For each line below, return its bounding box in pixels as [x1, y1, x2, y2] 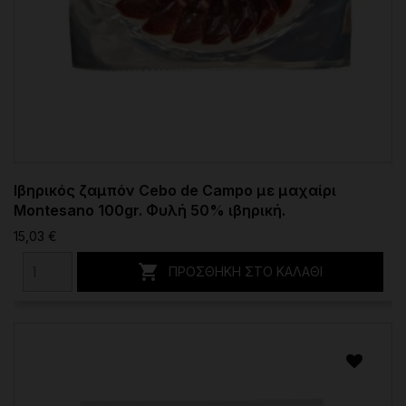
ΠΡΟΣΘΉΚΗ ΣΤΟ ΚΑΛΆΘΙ [169, 264, 323, 280]
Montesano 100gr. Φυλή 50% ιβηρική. [14, 201, 285, 220]
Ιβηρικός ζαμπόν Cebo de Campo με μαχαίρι [14, 181, 336, 200]
